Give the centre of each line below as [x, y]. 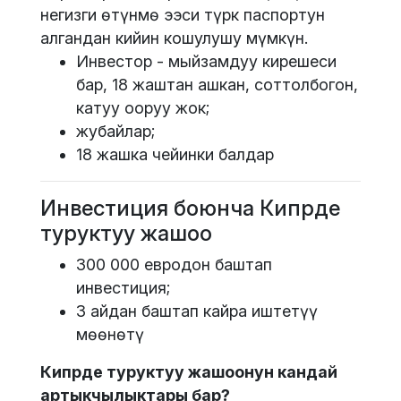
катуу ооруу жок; [143, 108]
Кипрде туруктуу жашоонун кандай [189, 372]
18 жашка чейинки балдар [175, 155]
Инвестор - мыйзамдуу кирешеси [206, 62]
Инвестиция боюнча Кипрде [190, 209]
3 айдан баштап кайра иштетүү [197, 311]
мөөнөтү [110, 335]
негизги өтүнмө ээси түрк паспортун [183, 15]
